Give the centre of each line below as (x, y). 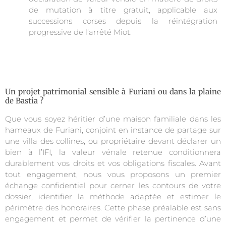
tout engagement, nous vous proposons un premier (113, 174)
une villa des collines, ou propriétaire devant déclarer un (113, 141)
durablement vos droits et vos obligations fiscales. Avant (113, 163)
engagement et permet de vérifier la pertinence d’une (113, 218)
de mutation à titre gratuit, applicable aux (123, 10)
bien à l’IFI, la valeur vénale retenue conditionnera (113, 152)
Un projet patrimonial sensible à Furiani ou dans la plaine (113, 91)
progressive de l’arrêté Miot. (80, 32)
